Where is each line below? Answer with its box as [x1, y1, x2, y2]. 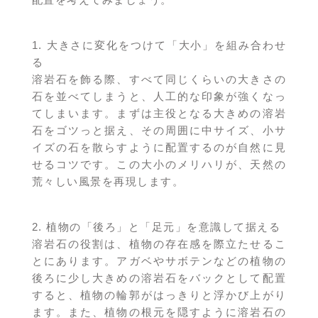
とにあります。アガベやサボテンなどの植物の [31, 255, 287, 268]
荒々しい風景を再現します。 [31, 175, 185, 188]
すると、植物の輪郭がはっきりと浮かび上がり [31, 289, 287, 302]
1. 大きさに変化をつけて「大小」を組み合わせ [31, 39, 287, 52]
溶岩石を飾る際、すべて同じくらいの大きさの [31, 73, 287, 86]
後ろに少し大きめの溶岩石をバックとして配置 [31, 272, 287, 285]
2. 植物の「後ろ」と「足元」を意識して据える [31, 221, 281, 234]
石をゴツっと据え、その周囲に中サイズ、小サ [31, 124, 287, 137]
